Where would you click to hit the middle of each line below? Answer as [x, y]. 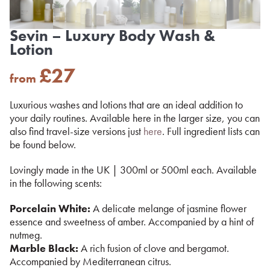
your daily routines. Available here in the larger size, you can [135, 118]
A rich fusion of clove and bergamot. [154, 248]
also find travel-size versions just [77, 131]
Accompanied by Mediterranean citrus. [90, 261]
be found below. [43, 144]
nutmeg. [26, 235]
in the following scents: [56, 183]
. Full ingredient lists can [211, 131]
